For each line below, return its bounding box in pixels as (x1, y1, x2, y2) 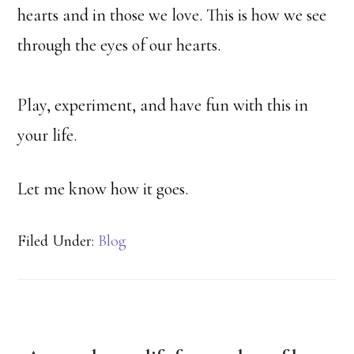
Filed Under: (17, 232, 99, 251)
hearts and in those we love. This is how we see (17, 5, 327, 26)
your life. (17, 125, 81, 146)
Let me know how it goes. (17, 179, 189, 200)
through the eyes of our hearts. (17, 35, 221, 56)
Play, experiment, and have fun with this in (17, 95, 309, 116)
